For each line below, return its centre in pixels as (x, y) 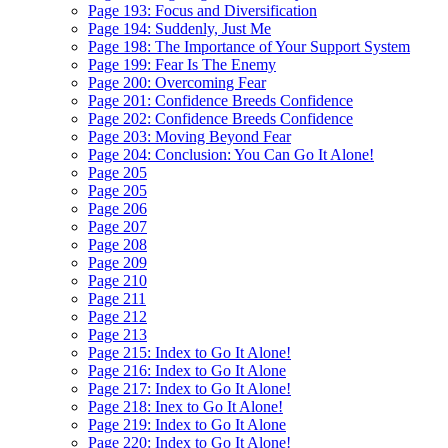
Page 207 (117, 226)
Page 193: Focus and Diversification (202, 10)
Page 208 (117, 244)
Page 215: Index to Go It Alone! (189, 352)
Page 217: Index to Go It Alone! (189, 388)
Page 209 (117, 262)
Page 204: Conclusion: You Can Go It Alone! (231, 154)
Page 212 (117, 316)
